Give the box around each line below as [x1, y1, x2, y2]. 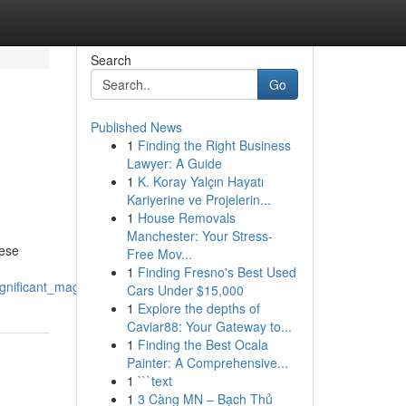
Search [90, 51, 131, 69]
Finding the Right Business [137, 136, 291, 154]
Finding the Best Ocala [137, 335, 268, 353]
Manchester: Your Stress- [126, 227, 273, 245]
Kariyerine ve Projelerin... [126, 190, 271, 208]
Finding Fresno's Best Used [137, 263, 296, 281]
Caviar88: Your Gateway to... [126, 317, 292, 335]
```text [137, 372, 172, 390]
